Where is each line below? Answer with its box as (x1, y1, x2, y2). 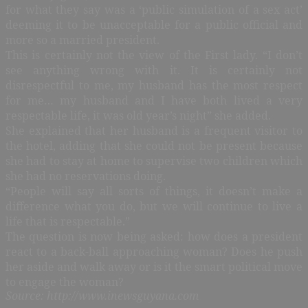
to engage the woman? (5, 274, 124, 289)
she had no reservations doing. (5, 168, 166, 184)
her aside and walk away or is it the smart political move (5, 258, 302, 274)
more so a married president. (5, 32, 159, 47)
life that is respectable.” (5, 213, 130, 229)
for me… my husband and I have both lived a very (5, 92, 302, 108)
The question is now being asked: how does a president (5, 228, 302, 244)
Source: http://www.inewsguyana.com (5, 287, 199, 303)
